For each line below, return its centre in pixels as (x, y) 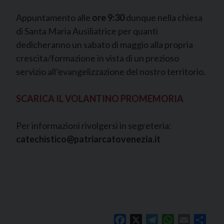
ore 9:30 (108, 18)
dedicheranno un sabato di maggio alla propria (104, 45)
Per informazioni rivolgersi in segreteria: (94, 126)
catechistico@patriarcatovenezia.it (89, 139)
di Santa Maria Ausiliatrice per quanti (87, 31)
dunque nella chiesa (163, 18)
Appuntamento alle (54, 18)
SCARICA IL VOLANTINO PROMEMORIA (100, 99)
